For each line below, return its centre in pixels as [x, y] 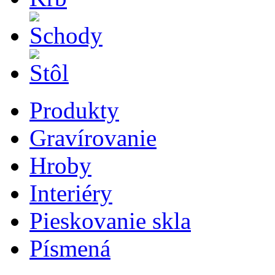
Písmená [70, 248]
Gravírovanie [93, 138]
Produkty [74, 110]
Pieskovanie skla [110, 221]
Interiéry [71, 193]
